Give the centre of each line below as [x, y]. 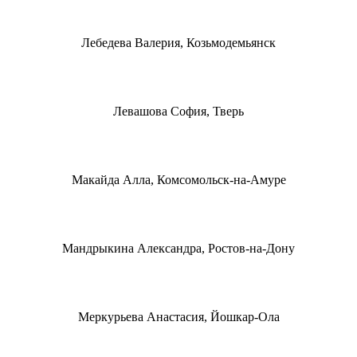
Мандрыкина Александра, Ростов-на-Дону [178, 248]
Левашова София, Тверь [178, 111]
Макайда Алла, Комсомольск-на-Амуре [178, 179]
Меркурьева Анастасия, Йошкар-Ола [178, 316]
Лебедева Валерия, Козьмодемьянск [178, 42]
